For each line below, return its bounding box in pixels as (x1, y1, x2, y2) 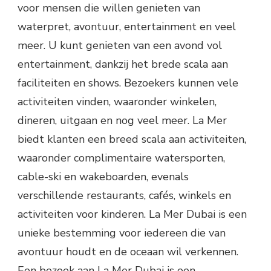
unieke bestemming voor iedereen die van (18, 225, 226, 240)
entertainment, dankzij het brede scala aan (18, 56, 228, 71)
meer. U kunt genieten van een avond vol (18, 38, 222, 53)
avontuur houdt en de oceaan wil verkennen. (18, 244, 238, 259)
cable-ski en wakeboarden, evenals (18, 169, 189, 184)
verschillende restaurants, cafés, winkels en (18, 188, 231, 203)
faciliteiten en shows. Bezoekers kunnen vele (18, 75, 238, 90)
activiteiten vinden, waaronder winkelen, (18, 94, 217, 109)
